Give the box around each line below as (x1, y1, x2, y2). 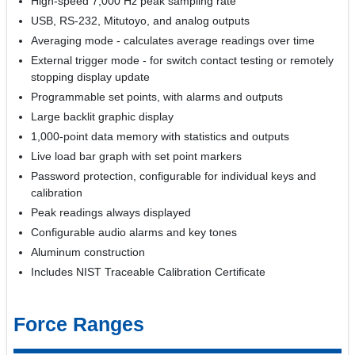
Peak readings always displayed (31, 206, 192, 219)
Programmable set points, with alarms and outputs (31, 90, 284, 103)
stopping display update (31, 71, 151, 83)
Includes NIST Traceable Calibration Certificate (31, 265, 266, 278)
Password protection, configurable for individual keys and (31, 170, 317, 182)
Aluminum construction (31, 246, 146, 258)
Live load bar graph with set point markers (31, 150, 242, 162)
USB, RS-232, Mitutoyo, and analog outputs (31, 14, 250, 27)
